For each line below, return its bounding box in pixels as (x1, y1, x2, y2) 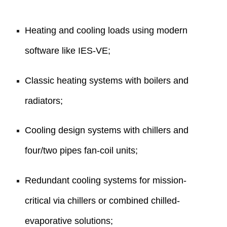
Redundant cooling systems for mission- (25, 175, 187, 185)
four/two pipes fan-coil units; (25, 145, 138, 156)
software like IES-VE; (25, 45, 111, 56)
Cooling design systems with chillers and (25, 125, 189, 136)
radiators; (25, 95, 63, 106)
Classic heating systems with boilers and (25, 75, 189, 86)
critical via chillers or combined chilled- (25, 195, 180, 206)
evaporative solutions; (25, 215, 113, 226)
